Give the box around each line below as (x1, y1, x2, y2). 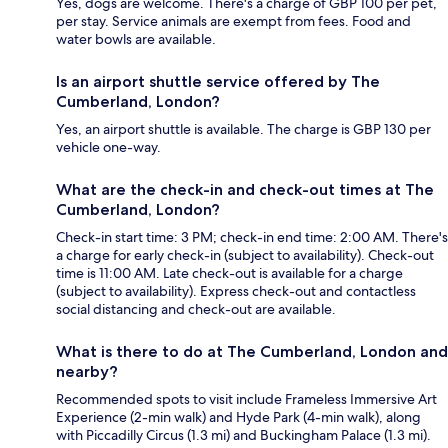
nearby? (56, 361, 118, 381)
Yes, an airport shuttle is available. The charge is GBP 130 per (56, 119, 431, 138)
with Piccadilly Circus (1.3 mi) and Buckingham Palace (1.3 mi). (56, 425, 431, 444)
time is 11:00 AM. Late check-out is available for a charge (56, 263, 403, 282)
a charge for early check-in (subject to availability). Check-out (56, 245, 434, 264)
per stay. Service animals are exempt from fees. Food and (56, 11, 411, 30)
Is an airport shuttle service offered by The (56, 71, 380, 91)
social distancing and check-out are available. (56, 299, 336, 318)
